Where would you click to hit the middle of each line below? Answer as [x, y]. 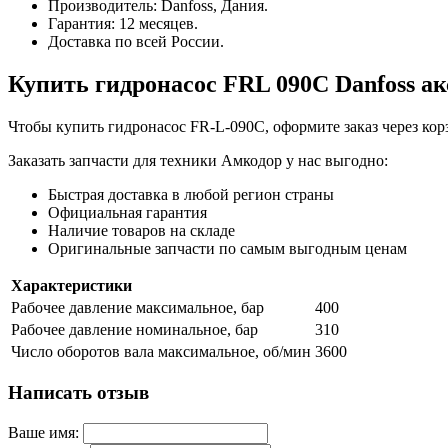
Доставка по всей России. [136, 41]
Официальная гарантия [127, 212]
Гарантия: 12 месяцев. [123, 23]
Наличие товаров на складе [141, 230]
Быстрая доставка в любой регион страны [191, 194]
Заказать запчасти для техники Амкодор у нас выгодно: [198, 160]
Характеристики [71, 285]
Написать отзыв [78, 393]
